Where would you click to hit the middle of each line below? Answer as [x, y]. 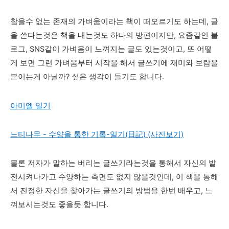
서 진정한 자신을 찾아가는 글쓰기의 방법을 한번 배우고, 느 [111, 190]
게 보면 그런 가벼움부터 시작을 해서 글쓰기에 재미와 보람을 [114, 63]
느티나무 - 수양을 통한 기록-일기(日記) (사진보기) [97, 134]
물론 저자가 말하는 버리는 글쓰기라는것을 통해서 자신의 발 [113, 163]
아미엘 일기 [30, 106]
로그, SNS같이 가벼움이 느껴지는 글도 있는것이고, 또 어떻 [111, 49]
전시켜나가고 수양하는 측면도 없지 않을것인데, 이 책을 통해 [114, 177]
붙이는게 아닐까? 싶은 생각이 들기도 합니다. [87, 76]
